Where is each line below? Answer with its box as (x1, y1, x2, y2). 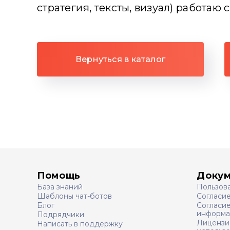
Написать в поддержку (37, 219, 123, 228)
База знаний (37, 182, 83, 191)
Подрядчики (37, 210, 84, 219)
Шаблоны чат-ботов (37, 191, 112, 201)
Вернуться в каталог (75, 54, 166, 64)
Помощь (37, 170, 81, 181)
